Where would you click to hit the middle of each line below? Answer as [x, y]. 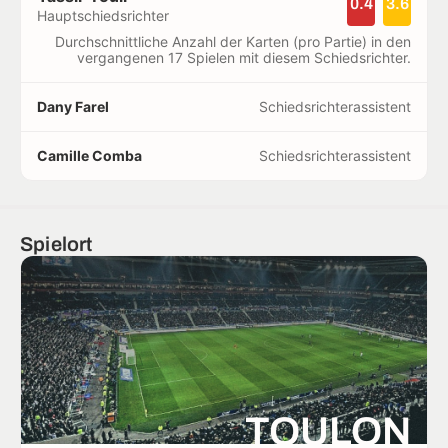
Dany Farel [73, 106]
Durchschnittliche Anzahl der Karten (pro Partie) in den [233, 41]
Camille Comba [89, 155]
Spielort [56, 243]
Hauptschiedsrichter [103, 15]
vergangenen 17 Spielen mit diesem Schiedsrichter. [244, 57]
